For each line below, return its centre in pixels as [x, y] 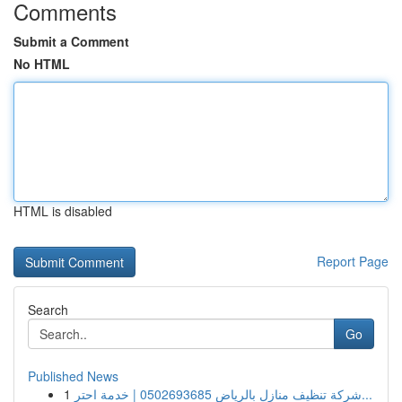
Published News [73, 376]
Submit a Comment [71, 41]
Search [48, 310]
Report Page [353, 261]
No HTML [42, 64]
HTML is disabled [63, 211]
